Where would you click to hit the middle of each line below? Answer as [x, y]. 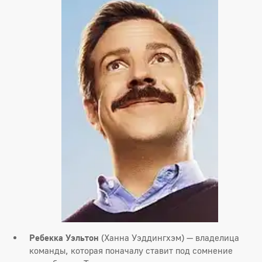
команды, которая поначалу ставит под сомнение [131, 251]
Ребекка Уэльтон [64, 238]
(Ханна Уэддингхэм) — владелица [169, 238]
